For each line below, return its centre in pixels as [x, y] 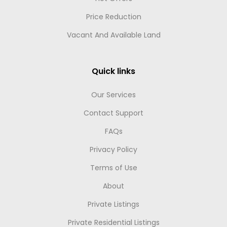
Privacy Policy [113, 149]
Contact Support [113, 113]
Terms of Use [113, 168]
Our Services [113, 95]
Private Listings [113, 204]
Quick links [113, 71]
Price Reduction [113, 17]
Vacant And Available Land [113, 35]
